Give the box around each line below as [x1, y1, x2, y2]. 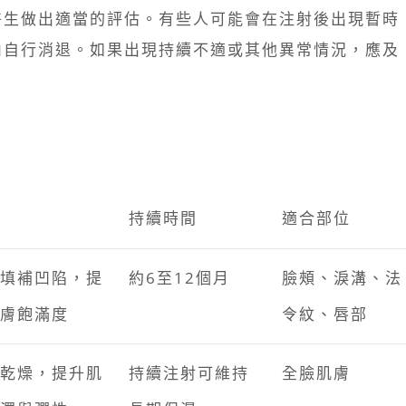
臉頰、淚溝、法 [282, 267, 402, 289]
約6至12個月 [129, 267, 230, 289]
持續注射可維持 [129, 362, 249, 384]
